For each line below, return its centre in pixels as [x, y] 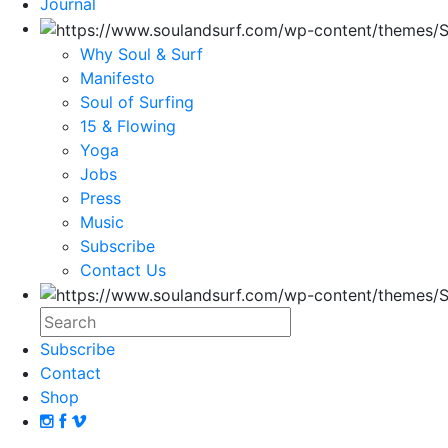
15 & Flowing [128, 125]
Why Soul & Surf [141, 53]
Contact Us [123, 269]
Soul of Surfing [137, 101]
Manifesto [117, 77]
